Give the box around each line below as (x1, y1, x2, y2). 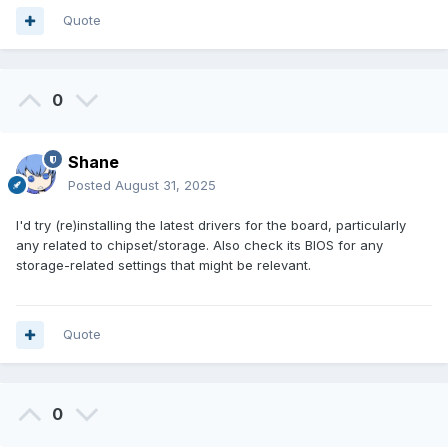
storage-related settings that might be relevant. (16, 257, 311, 274)
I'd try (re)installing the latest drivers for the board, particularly (16, 217, 406, 234)
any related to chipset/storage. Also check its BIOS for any (16, 237, 383, 254)
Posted (68, 177, 115, 194)
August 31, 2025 (115, 177, 216, 194)
